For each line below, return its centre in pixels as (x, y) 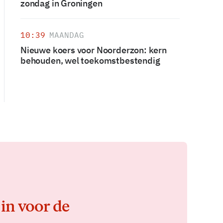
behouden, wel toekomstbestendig (90, 60)
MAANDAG (67, 35)
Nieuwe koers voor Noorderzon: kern (94, 50)
